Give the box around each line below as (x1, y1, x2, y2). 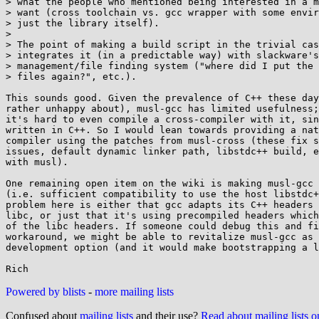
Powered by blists (6, 286, 85, 298)
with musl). (6, 157, 68, 167)
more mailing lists (95, 286, 174, 298)
